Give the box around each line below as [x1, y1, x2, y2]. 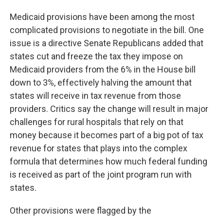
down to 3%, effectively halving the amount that [10, 77, 192, 88]
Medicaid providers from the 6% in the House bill [10, 64, 196, 74]
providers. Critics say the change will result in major [10, 103, 208, 114]
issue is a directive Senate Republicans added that [10, 37, 203, 48]
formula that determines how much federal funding [10, 156, 207, 166]
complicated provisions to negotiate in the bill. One [10, 24, 204, 35]
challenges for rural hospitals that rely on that [10, 116, 183, 127]
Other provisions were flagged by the [10, 205, 151, 216]
